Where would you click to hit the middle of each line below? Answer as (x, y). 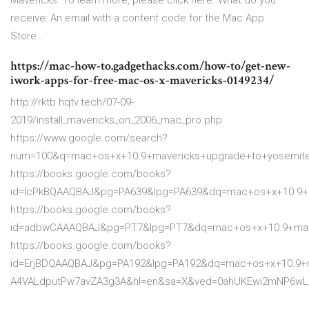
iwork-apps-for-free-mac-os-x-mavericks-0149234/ (142, 81)
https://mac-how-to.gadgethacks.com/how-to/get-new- (150, 66)
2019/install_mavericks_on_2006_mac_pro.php (116, 120)
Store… (27, 36)
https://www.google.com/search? (89, 138)
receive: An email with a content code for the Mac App (137, 18)
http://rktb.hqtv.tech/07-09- (72, 102)
